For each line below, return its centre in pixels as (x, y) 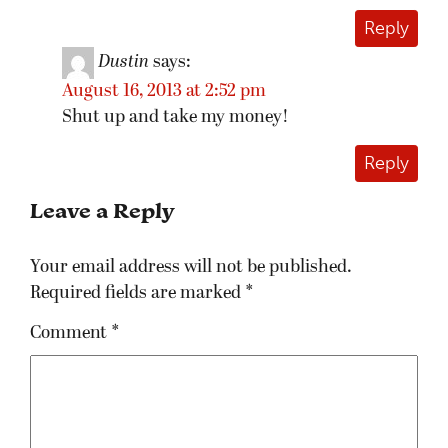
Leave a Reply (102, 211)
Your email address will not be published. (191, 268)
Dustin (123, 63)
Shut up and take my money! (175, 117)
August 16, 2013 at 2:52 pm (164, 91)
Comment (70, 334)
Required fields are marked (137, 294)
